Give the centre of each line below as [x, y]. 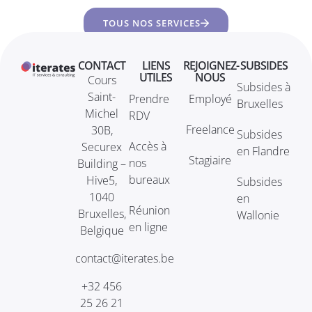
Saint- [102, 96]
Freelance [210, 129]
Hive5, [102, 180]
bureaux [150, 179]
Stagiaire [210, 160]
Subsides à [264, 87]
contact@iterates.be [124, 258]
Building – [102, 163]
